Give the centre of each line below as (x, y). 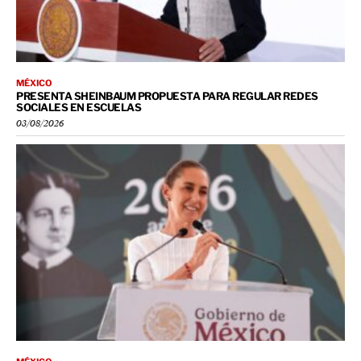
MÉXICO (34, 83)
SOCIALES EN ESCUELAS (79, 107)
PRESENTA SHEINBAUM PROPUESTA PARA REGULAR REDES (167, 95)
